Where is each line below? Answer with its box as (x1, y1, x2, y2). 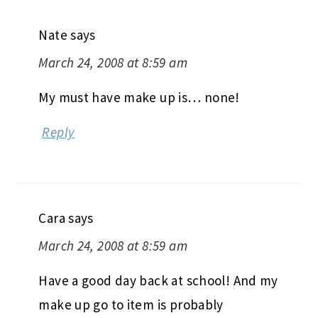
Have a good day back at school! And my (38, 271, 278, 289)
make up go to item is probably (38, 295, 224, 313)
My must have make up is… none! (38, 88, 240, 106)
